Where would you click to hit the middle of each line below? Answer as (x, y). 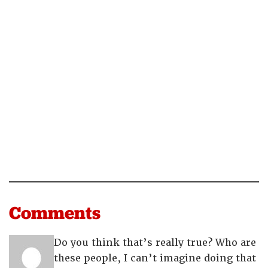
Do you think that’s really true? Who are (155, 243)
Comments (55, 213)
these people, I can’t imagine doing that (155, 258)
